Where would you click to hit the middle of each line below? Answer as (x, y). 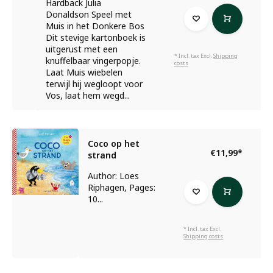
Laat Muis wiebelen (84, 72)
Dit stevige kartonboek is (95, 37)
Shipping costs (204, 236)
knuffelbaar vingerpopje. (93, 61)
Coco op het (114, 144)
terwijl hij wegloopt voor (94, 84)
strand (102, 155)
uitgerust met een (81, 49)
